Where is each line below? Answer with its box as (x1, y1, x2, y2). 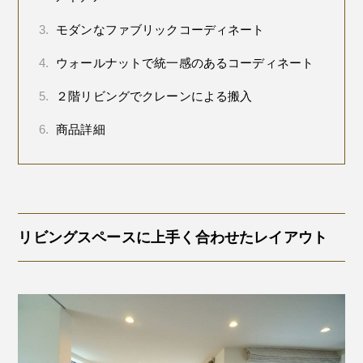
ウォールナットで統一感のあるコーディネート (52, 56, 314, 70)
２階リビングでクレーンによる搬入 (52, 89, 253, 104)
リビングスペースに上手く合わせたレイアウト (18, 229, 328, 246)
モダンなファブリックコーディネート (52, 23, 265, 37)
